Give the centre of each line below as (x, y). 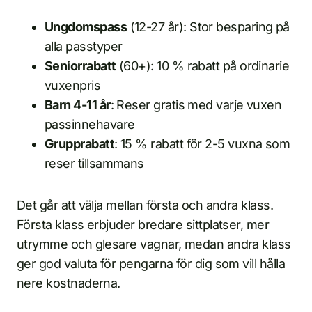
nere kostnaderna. (69, 283)
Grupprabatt (80, 144)
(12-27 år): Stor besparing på (208, 27)
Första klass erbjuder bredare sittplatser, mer (143, 225)
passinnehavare (90, 124)
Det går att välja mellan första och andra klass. (145, 205)
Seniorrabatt (80, 66)
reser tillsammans (94, 163)
